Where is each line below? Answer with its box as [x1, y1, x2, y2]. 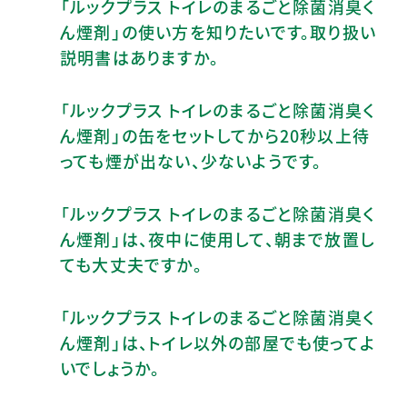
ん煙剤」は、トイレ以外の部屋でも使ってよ [60, 330, 376, 354]
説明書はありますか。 [60, 45, 219, 69]
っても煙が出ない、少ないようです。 [60, 148, 323, 173]
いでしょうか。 [60, 355, 161, 380]
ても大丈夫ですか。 [60, 252, 203, 276]
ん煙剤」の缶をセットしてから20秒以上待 [60, 123, 370, 147]
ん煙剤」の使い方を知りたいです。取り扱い [60, 19, 377, 44]
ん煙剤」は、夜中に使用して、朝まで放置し [60, 226, 375, 251]
